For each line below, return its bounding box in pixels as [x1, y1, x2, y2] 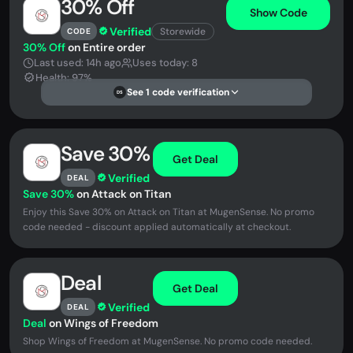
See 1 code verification [127, 86, 229, 98]
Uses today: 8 [132, 56, 198, 69]
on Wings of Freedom [46, 316, 158, 330]
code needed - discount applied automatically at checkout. [23, 221, 291, 233]
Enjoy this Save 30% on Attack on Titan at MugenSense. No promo [23, 206, 314, 218]
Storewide [160, 24, 206, 38]
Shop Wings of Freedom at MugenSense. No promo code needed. [23, 335, 312, 347]
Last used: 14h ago [34, 56, 121, 69]
